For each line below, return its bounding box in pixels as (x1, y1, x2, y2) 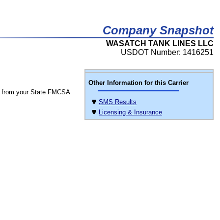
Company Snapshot (103, 24, 214, 37)
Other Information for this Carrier (88, 79, 189, 86)
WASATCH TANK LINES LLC (106, 39, 214, 48)
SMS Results (99, 98, 137, 106)
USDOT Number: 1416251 (121, 48, 214, 56)
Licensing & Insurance (99, 109, 162, 116)
